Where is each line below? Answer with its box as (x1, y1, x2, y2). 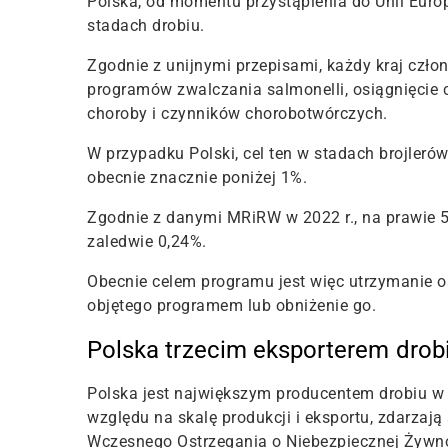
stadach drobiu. (87, 15, 205, 35)
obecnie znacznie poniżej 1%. (87, 167, 307, 187)
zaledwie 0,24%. (87, 231, 207, 251)
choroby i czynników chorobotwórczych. (87, 103, 388, 123)
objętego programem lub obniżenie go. (87, 295, 376, 315)
